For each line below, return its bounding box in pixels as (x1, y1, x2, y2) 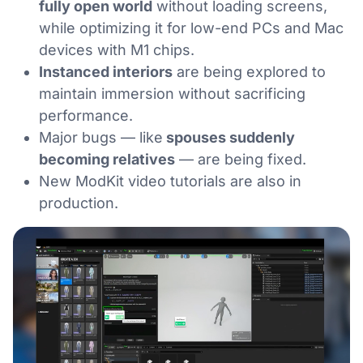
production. (39, 194, 118, 211)
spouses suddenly (163, 128, 295, 146)
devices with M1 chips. (39, 41, 194, 58)
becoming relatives (39, 150, 175, 168)
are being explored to (173, 62, 326, 80)
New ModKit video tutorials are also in (39, 172, 301, 190)
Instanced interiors (39, 62, 173, 80)
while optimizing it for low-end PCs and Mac (39, 19, 344, 36)
